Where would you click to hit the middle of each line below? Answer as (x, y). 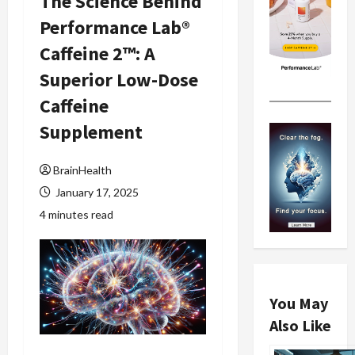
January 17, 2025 (96, 193)
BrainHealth (82, 170)
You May (298, 303)
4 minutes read (76, 215)
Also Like (300, 326)
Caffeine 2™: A (97, 54)
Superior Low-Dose (119, 80)
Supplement (91, 132)
